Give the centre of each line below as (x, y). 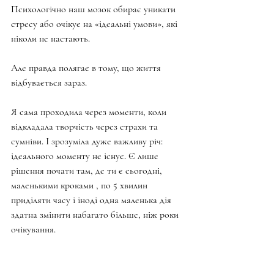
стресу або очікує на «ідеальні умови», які (95, 24)
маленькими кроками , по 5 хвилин (80, 185)
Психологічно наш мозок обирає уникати (94, 9)
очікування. (33, 229)
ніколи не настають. (50, 38)
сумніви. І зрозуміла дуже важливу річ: (88, 141)
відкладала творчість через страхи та (86, 126)
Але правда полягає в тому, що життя (87, 68)
